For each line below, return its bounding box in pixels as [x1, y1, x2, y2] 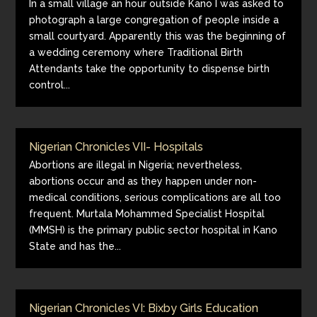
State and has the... [29, 241, 122, 252]
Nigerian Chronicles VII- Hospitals [29, 140, 204, 154]
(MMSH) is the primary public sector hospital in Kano [29, 224, 278, 236]
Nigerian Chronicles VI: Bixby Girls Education [29, 301, 259, 315]
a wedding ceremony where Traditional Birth [29, 47, 243, 58]
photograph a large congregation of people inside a [29, 14, 279, 25]
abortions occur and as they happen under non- [29, 175, 258, 187]
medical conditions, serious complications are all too [29, 192, 282, 203]
